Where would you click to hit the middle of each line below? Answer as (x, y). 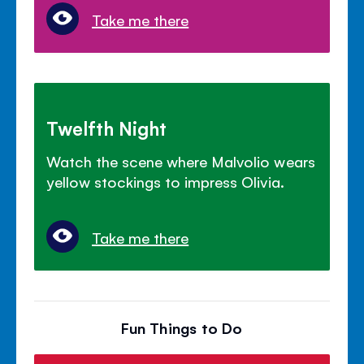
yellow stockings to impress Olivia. (165, 181)
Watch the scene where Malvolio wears (181, 160)
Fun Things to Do (182, 327)
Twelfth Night (107, 127)
